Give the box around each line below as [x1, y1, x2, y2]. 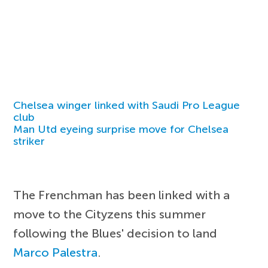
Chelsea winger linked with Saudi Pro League [13, 98, 240, 112]
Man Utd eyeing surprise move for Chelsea [13, 122, 229, 136]
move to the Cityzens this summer [13, 206, 206, 221]
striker [13, 134, 45, 148]
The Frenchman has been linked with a [13, 187, 230, 202]
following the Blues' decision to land [13, 226, 218, 240]
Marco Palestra [13, 245, 98, 260]
